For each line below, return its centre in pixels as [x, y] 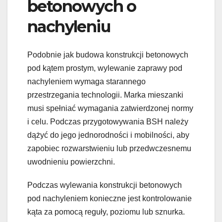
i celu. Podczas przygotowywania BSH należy [108, 121]
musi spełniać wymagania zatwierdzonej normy [110, 108]
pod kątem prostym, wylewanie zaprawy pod [105, 68]
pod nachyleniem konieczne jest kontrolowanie [110, 198]
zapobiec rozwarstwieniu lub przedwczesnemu [109, 148]
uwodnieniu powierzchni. [71, 162]
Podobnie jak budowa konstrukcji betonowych [108, 55]
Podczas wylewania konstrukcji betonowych [105, 185]
